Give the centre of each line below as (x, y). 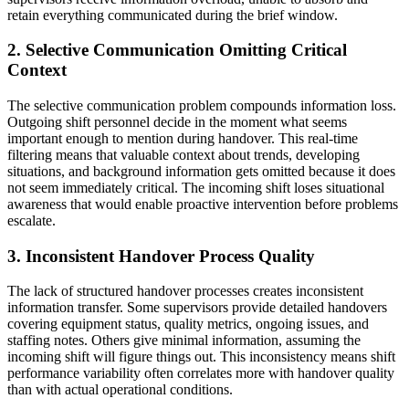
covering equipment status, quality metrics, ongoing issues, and (188, 324)
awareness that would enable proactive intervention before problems (203, 204)
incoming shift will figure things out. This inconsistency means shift (201, 357)
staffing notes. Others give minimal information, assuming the (184, 341)
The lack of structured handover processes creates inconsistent (185, 291)
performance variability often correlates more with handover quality (201, 373)
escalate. (31, 220)
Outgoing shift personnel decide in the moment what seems (177, 122)
